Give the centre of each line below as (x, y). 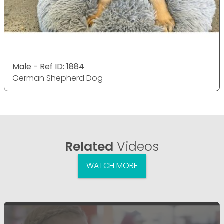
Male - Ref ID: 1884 (48, 67)
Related (89, 147)
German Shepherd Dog (58, 78)
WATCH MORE (112, 166)
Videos (136, 147)
